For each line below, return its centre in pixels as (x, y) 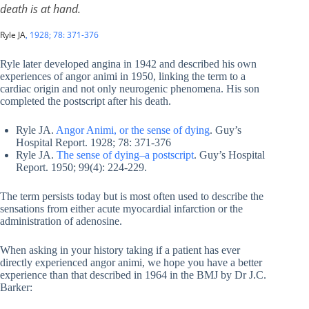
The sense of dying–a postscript (125, 155)
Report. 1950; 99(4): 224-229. (81, 168)
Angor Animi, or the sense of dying (133, 130)
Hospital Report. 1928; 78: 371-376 (93, 143)
